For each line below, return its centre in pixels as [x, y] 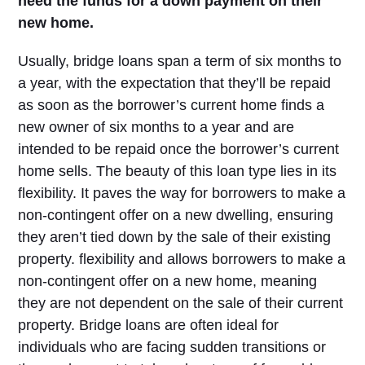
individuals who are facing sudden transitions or [172, 347]
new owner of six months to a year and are [156, 127]
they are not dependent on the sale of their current [181, 303]
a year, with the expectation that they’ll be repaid [175, 83]
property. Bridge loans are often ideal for [149, 325]
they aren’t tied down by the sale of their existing [175, 237]
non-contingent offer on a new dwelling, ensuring [176, 215]
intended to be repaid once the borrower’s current [179, 149]
